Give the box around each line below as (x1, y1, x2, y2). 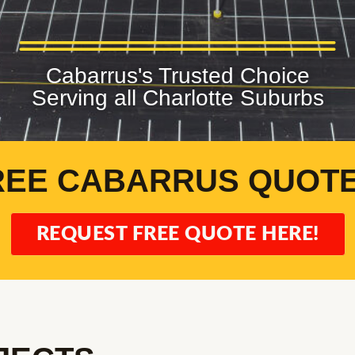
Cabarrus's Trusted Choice (45, 63, 310, 89)
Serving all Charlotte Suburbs (31, 86, 324, 111)
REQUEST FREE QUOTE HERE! (36, 224, 319, 245)
